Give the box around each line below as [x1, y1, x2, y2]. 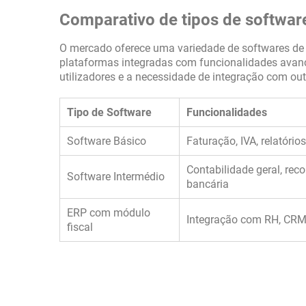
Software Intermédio [67, 170, 165, 183]
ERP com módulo [67, 206, 150, 219]
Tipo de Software [67, 106, 152, 119]
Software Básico [67, 135, 146, 148]
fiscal [67, 221, 93, 234]
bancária [186, 178, 229, 191]
